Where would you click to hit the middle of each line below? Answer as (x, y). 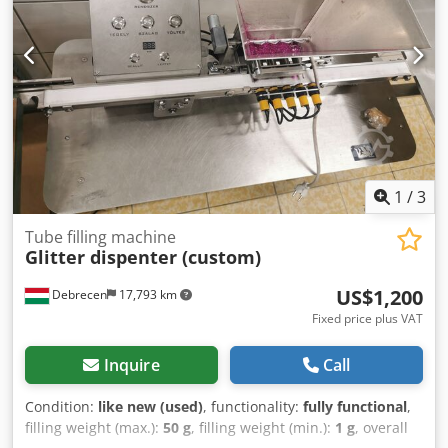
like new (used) (150, 406)
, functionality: (253, 406)
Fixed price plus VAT (367, 318)
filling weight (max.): (94, 427)
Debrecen (78, 294)
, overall (381, 427)
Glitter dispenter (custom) (143, 256)
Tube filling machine (100, 236)
